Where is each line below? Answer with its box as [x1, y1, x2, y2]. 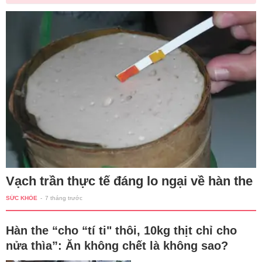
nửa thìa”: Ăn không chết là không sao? [6, 239, 228, 252]
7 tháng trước [45, 194, 82, 201]
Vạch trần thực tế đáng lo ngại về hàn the [6, 173, 253, 188]
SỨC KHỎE [6, 194, 37, 201]
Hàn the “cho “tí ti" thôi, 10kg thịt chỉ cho [6, 223, 237, 237]
